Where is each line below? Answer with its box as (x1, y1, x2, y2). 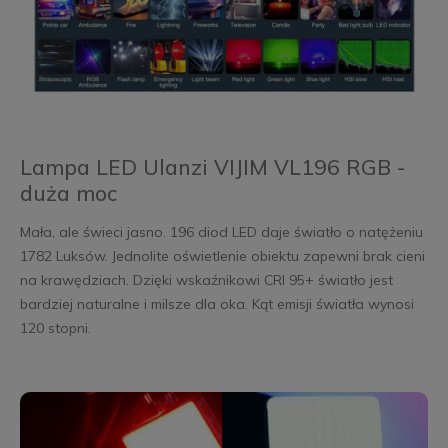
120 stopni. (19, 319, 91, 338)
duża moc (19, 180, 117, 207)
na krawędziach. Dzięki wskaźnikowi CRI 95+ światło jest (19, 271, 393, 290)
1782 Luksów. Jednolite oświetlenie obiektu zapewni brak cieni (19, 247, 425, 266)
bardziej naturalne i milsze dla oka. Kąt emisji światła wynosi (19, 295, 414, 314)
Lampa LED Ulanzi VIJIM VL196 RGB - (19, 154, 405, 181)
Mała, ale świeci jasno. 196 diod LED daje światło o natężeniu (19, 223, 423, 242)
